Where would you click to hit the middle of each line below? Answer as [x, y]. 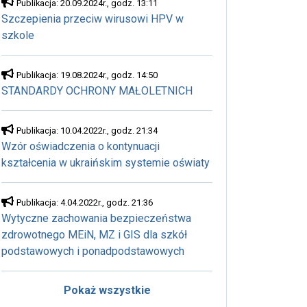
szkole [18, 35]
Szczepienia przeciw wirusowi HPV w [93, 19]
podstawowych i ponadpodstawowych [93, 251]
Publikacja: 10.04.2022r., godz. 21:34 [87, 130]
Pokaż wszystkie [107, 290]
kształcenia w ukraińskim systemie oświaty [106, 162]
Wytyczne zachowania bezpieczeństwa [96, 218]
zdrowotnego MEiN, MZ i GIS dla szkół [94, 234]
